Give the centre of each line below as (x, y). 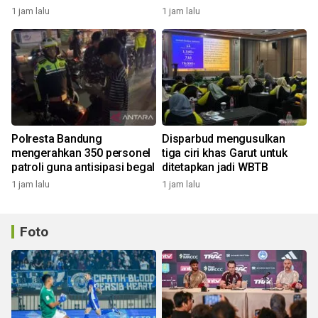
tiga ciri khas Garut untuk (225, 153)
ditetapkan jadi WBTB (215, 167)
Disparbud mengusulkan (224, 139)
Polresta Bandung (57, 139)
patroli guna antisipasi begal (83, 167)
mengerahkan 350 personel (81, 153)
